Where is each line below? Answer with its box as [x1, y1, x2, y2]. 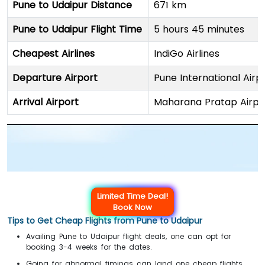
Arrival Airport [12, 95, 79, 109]
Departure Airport [12, 71, 98, 85]
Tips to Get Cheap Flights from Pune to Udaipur [7, 214, 202, 227]
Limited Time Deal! [97, 190, 168, 202]
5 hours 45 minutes [154, 22, 244, 36]
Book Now [113, 201, 152, 213]
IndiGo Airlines [154, 47, 219, 60]
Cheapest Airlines [12, 47, 95, 60]
